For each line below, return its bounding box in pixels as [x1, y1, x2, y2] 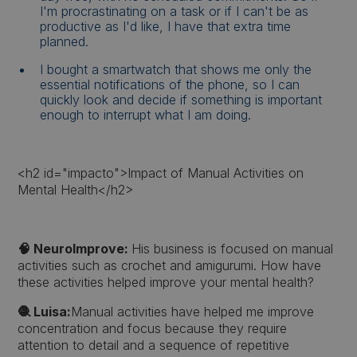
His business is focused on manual [131, 241, 334, 257]
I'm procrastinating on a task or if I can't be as [40, 3, 309, 19]
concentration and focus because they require [18, 320, 288, 336]
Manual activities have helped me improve [71, 304, 315, 320]
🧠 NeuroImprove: [18, 241, 132, 257]
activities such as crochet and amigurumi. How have [18, 257, 322, 273]
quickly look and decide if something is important [40, 92, 323, 108]
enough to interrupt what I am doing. [40, 107, 252, 123]
